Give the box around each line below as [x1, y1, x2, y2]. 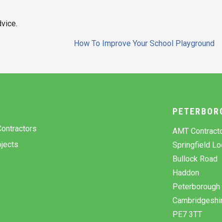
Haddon [172, 167, 200, 177]
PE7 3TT [172, 209, 203, 219]
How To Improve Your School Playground [74, 38, 215, 48]
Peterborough [172, 181, 221, 191]
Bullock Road [172, 154, 218, 164]
